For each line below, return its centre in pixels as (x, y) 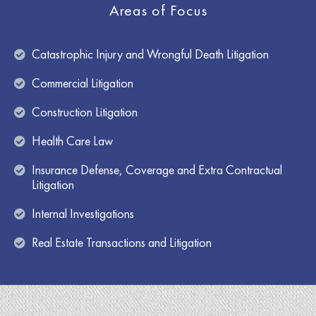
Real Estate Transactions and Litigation (122, 242)
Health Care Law (72, 140)
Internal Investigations (83, 213)
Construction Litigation (85, 111)
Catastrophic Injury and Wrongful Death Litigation (150, 54)
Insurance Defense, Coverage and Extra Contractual (157, 169)
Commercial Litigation (83, 83)
